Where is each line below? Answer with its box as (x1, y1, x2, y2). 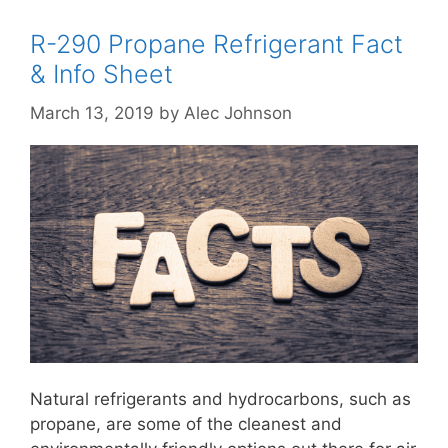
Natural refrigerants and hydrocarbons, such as (30, 389, 411, 410)
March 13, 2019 (30, 102, 154, 123)
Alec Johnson (184, 102, 292, 123)
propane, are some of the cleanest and (30, 414, 342, 435)
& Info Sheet (30, 59, 173, 90)
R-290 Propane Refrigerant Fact (30, 29, 403, 60)
